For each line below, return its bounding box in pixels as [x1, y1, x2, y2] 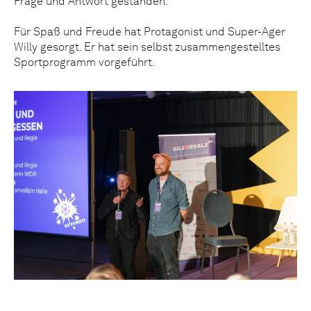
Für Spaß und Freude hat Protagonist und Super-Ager [14, 24, 285, 38]
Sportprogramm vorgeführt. [14, 55, 155, 69]
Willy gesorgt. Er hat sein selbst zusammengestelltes [14, 40, 280, 53]
